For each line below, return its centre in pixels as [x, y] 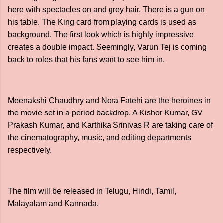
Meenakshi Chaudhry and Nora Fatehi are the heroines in [109, 100]
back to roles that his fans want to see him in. [86, 59]
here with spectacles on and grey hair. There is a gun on [106, 9]
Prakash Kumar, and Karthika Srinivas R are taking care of [110, 125]
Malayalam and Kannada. [53, 203]
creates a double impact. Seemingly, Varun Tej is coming [107, 47]
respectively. [30, 150]
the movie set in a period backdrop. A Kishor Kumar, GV [105, 112]
